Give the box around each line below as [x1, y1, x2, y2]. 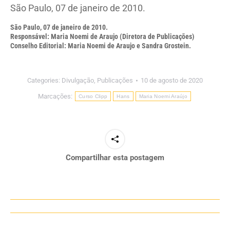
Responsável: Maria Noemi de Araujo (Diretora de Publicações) [10, 32, 195, 41]
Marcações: [38, 92, 74, 100]
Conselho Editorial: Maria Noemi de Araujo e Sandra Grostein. [10, 42, 191, 50]
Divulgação [62, 76, 94, 84]
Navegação [10, 200, 73, 217]
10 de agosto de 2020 [141, 76, 203, 84]
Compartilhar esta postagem [66, 153, 164, 162]
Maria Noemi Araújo [139, 93, 187, 99]
